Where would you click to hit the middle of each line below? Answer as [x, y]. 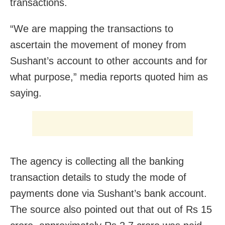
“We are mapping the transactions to [92, 29]
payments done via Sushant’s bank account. [108, 194]
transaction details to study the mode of [98, 178]
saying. [26, 93]
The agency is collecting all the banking [97, 161]
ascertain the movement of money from [98, 45]
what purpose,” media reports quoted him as [109, 77]
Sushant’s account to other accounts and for [109, 61]
